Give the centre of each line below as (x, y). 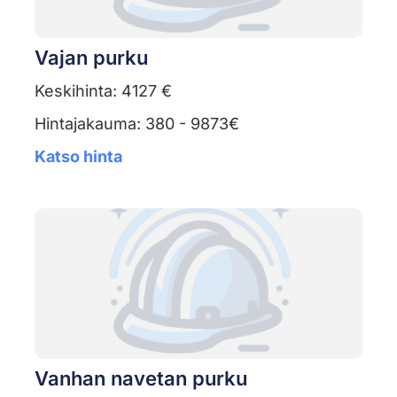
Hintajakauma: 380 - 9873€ (136, 124)
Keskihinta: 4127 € (103, 91)
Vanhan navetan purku (140, 379)
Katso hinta (78, 157)
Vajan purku (91, 58)
